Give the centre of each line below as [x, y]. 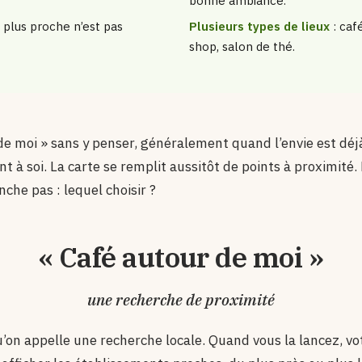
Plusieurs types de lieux [259, 27]
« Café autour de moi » [181, 257]
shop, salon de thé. [242, 47]
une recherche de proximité [181, 300]
